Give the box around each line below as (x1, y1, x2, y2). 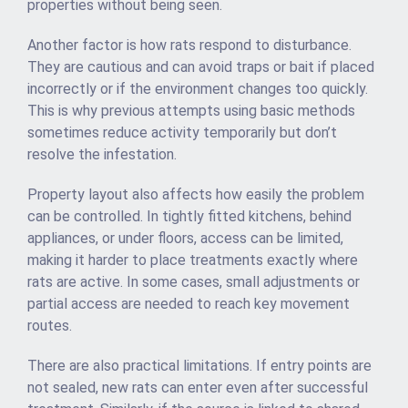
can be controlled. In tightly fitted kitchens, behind (27, 208, 352, 226)
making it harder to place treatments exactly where (27, 251, 358, 270)
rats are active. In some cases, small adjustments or (27, 273, 360, 291)
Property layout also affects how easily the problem (27, 186, 364, 204)
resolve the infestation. (27, 146, 177, 164)
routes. (27, 317, 72, 335)
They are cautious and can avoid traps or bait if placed (27, 58, 374, 76)
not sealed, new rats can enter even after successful (27, 379, 368, 397)
